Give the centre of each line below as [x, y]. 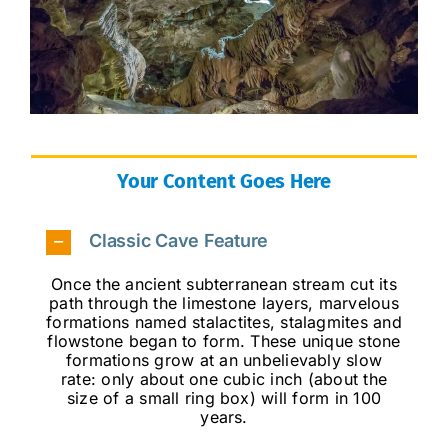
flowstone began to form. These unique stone [224, 340]
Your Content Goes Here [224, 181]
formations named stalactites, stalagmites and [224, 321]
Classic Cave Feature [178, 241]
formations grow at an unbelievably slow [224, 359]
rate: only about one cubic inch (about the [224, 378]
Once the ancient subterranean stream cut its [224, 283]
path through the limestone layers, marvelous [224, 302]
